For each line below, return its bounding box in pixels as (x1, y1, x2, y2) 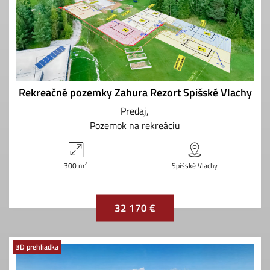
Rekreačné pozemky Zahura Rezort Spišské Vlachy (18, 84, 252, 101)
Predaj (121, 103, 146, 118)
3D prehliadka (16, 240, 58, 253)
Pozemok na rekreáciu (90, 118, 180, 133)
